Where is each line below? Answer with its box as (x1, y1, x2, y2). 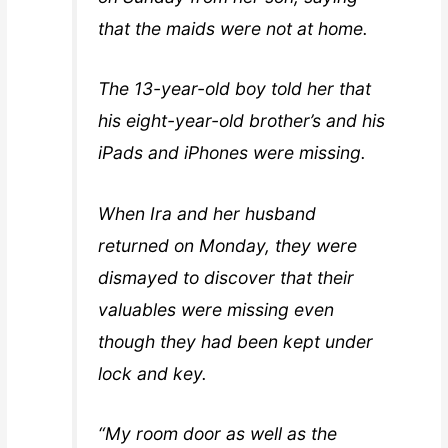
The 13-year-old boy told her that (98, 78, 372, 100)
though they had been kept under (98, 330, 374, 352)
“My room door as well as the (98, 422, 338, 444)
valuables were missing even (98, 298, 335, 320)
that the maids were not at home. (98, 18, 369, 40)
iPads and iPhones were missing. (98, 142, 367, 164)
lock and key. (98, 362, 208, 384)
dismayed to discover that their (98, 266, 355, 288)
